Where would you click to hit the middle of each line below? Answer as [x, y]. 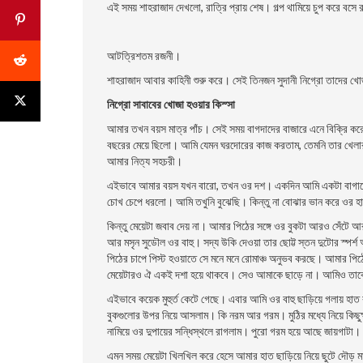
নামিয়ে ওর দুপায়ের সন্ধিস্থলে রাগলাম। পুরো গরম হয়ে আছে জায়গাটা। [234, 331]
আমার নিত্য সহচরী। [145, 161]
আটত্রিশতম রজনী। [144, 56]
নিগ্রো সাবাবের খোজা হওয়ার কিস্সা [171, 104]
